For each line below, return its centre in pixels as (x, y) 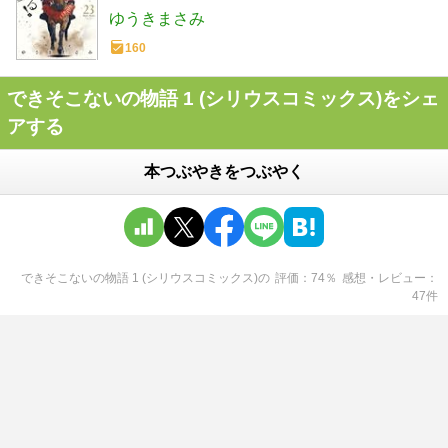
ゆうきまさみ (157, 19)
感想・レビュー (384, 278)
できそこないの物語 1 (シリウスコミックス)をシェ (223, 99)
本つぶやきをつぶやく (224, 172)
